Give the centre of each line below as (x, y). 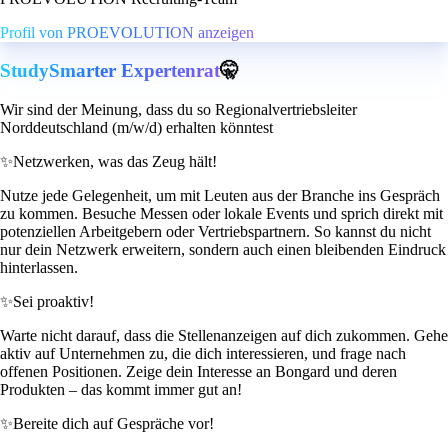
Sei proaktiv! (53, 302)
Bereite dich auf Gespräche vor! (113, 424)
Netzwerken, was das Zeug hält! (115, 162)
